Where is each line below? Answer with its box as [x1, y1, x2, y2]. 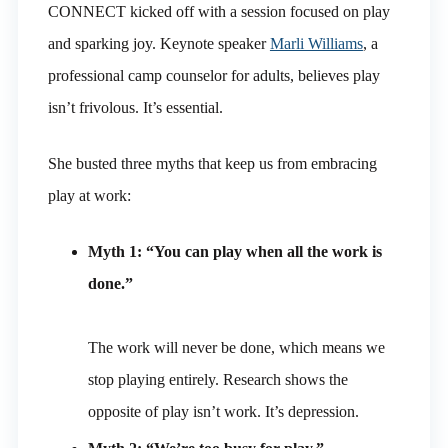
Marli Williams [269, 34, 363, 52]
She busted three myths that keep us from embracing [47, 154, 377, 172]
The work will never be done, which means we [87, 338, 385, 356]
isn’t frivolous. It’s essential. [47, 98, 223, 116]
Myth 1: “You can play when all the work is [87, 242, 382, 260]
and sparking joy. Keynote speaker [47, 34, 270, 52]
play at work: [47, 186, 131, 204]
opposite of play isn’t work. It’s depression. [87, 402, 359, 420]
